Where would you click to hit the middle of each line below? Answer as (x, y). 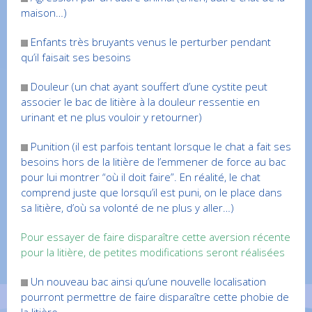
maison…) (44, 13)
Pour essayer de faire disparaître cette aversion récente (156, 237)
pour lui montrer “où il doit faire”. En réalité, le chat (141, 177)
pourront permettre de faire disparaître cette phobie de (155, 297)
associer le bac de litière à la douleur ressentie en (140, 102)
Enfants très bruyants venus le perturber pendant (149, 42)
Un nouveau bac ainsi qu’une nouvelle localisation (147, 281)
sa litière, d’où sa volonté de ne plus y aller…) (127, 208)
